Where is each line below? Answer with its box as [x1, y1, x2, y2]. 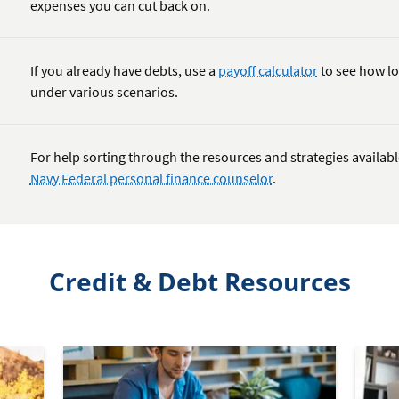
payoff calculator [217, 61, 318, 80]
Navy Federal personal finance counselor [29, 169, 273, 188]
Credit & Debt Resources [48, 265, 351, 299]
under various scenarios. [29, 83, 178, 102]
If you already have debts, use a [29, 61, 218, 80]
